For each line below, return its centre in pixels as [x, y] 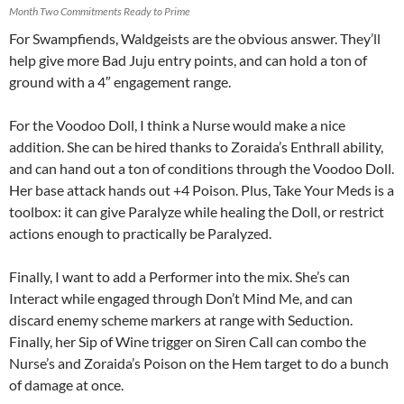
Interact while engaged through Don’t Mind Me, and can [181, 298]
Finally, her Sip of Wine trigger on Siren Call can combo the [188, 341]
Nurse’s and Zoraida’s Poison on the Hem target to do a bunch [199, 363]
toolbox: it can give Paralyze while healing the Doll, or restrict [197, 211]
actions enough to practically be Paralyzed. [140, 233]
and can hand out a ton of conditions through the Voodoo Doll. [202, 168]
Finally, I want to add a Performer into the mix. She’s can [179, 276]
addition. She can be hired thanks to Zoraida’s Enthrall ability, [196, 146]
